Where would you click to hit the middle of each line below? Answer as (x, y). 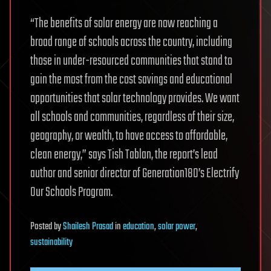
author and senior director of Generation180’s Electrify (135, 174)
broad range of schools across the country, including (131, 43)
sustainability (51, 243)
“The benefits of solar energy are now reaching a (124, 24)
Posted (42, 227)
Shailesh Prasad (88, 227)
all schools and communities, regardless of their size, (132, 118)
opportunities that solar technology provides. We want (135, 99)
